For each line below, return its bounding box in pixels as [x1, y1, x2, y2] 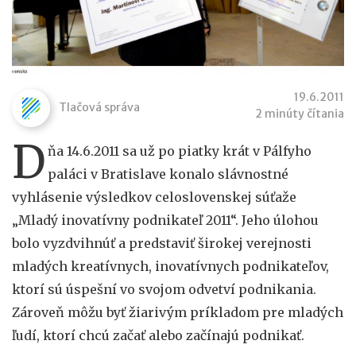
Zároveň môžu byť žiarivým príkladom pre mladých [12, 304, 343, 320]
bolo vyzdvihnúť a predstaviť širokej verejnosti [12, 234, 311, 251]
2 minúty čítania [255, 106, 344, 121]
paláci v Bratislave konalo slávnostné [48, 165, 288, 182]
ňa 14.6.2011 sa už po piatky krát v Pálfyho [48, 142, 311, 159]
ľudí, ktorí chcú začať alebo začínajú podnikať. [12, 327, 304, 343]
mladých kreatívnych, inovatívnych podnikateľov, [12, 257, 329, 274]
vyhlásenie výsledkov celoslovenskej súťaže [12, 188, 296, 205]
